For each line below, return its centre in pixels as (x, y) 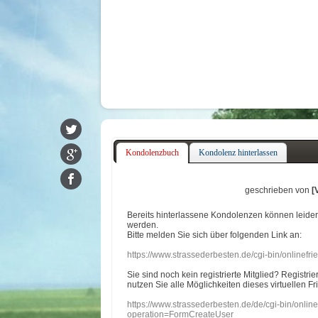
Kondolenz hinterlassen (238, 153)
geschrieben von (279, 191)
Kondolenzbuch (152, 153)
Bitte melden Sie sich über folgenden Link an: (215, 235)
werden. (144, 225)
